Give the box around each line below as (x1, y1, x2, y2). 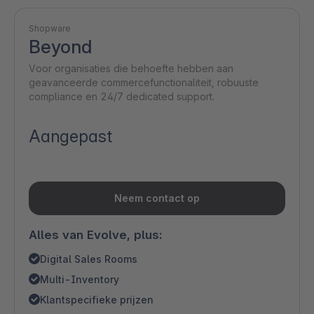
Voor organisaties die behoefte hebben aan (29, 62, 233, 74)
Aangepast (29, 126, 112, 146)
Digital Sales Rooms (40, 253, 137, 265)
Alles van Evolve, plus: (29, 228, 162, 242)
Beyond (29, 36, 92, 57)
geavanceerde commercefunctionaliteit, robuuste (29, 76, 259, 88)
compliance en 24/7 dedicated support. (29, 90, 214, 102)
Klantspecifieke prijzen (40, 294, 153, 306)
